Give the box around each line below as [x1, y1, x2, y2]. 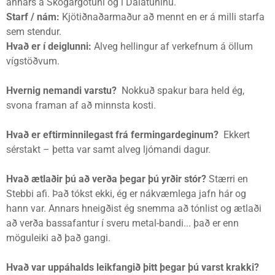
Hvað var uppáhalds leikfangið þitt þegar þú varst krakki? [6, 261, 259, 274]
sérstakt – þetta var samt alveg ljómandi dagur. [6, 144, 211, 156]
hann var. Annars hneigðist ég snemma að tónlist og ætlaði [6, 203, 261, 215]
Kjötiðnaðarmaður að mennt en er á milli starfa [60, 11, 265, 23]
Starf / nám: [6, 11, 60, 23]
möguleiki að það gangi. [6, 232, 110, 244]
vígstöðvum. [6, 55, 60, 68]
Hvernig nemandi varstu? [6, 85, 122, 97]
